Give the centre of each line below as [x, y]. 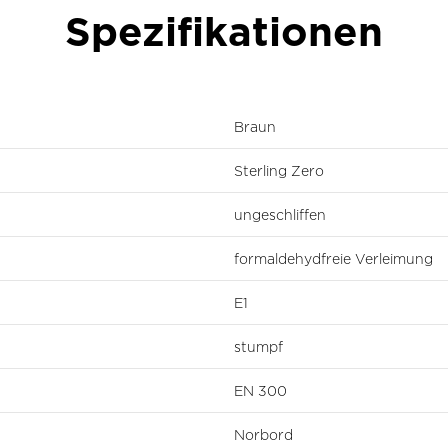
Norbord [263, 434]
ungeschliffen [280, 214]
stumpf [258, 346]
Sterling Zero [279, 170]
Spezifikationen [224, 30]
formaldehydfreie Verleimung [333, 258]
